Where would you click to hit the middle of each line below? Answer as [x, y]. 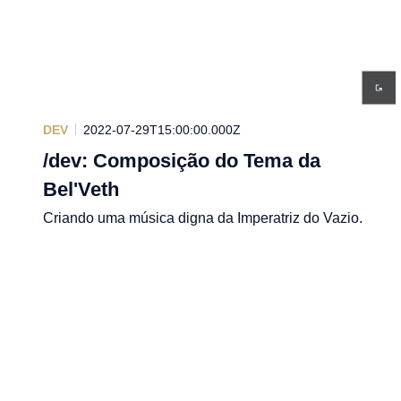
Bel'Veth [81, 189]
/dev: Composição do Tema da [182, 160]
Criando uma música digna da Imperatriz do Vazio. [203, 218]
